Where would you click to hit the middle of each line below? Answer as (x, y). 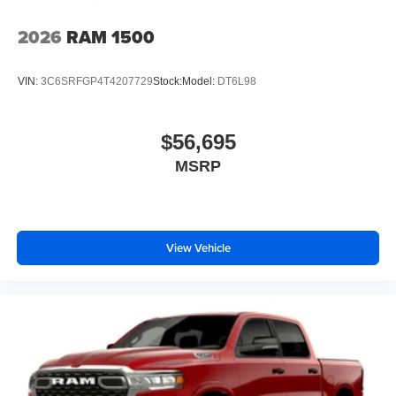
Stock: (168, 81)
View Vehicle (198, 247)
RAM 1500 (110, 38)
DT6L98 (237, 81)
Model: (200, 81)
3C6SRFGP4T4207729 (97, 81)
